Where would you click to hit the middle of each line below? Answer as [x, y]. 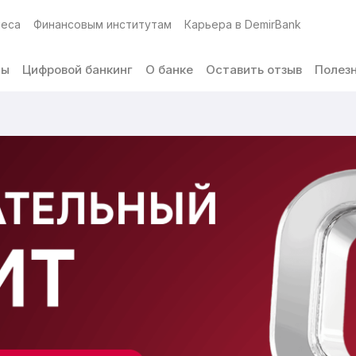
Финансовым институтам [103, 24]
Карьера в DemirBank [243, 24]
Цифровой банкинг [77, 70]
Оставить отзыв [253, 70]
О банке [169, 70]
